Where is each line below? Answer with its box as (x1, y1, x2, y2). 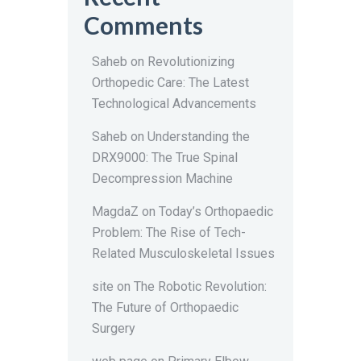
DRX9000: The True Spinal (92, 150, 238, 166)
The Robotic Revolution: (134, 279, 267, 295)
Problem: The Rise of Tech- (92, 225, 246, 241)
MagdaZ (92, 204, 139, 220)
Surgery (92, 321, 135, 337)
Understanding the (147, 129, 250, 145)
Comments (84, 10, 203, 40)
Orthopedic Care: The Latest (92, 75, 249, 91)
